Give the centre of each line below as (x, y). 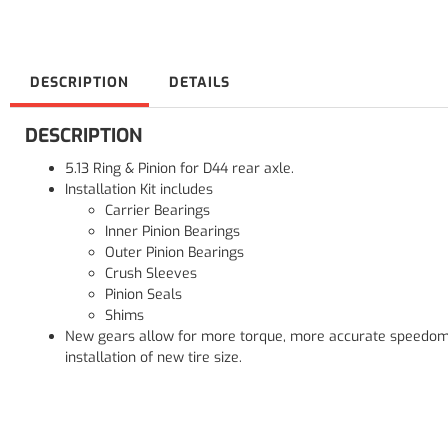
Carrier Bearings (157, 211)
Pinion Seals (143, 295)
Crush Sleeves (151, 274)
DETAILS (199, 83)
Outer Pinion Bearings (174, 253)
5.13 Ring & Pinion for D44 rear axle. (179, 169)
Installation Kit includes (139, 190)
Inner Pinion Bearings (172, 232)
